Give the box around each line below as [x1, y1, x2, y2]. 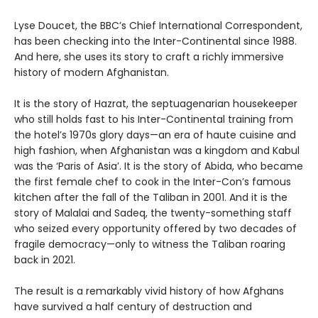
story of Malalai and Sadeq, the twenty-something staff [14, 206, 292, 221]
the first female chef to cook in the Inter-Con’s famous [14, 175, 291, 190]
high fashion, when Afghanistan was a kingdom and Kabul [14, 143, 300, 158]
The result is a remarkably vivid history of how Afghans [14, 284, 284, 299]
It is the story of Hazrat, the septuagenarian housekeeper [14, 97, 297, 111]
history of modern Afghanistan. [14, 65, 172, 80]
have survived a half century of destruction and [14, 300, 252, 314]
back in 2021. [14, 253, 78, 268]
